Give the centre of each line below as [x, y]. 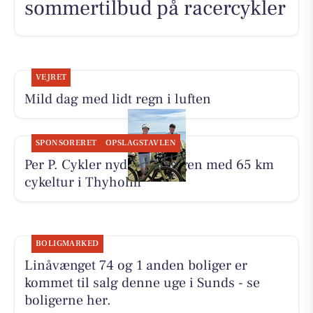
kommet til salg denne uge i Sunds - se [142, 283]
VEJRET [51, 78]
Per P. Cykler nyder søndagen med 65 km [149, 165]
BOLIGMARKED [67, 243]
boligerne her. [67, 300]
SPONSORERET [66, 143]
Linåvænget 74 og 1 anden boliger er [136, 265]
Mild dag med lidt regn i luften [117, 100]
